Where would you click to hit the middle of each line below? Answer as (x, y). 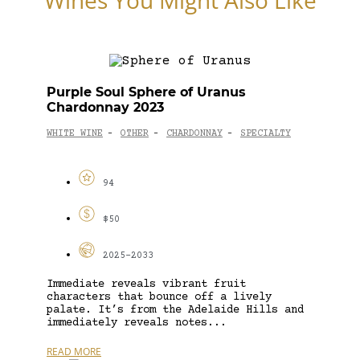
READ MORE (74, 351)
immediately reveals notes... (137, 323)
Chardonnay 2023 (105, 107)
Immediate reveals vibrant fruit (146, 284)
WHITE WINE (75, 134)
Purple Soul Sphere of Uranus (146, 92)
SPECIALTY (266, 134)
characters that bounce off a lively (159, 297)
